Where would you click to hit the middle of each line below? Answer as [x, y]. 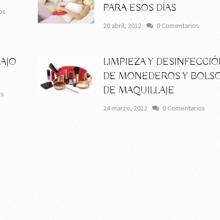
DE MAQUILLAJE [139, 91]
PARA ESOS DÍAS [140, 8]
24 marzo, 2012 [125, 108]
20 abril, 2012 [123, 26]
